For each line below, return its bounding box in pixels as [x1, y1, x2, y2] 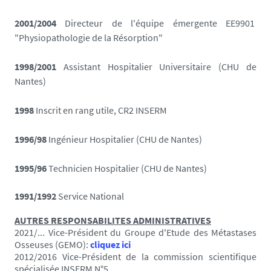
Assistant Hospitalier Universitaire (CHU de [63, 60, 257, 73]
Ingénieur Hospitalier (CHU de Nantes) [48, 132, 202, 145]
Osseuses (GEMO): [15, 238, 90, 250]
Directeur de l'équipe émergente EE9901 [65, 16, 257, 29]
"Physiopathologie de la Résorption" [15, 31, 163, 44]
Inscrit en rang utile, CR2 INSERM [36, 103, 167, 116]
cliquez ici [90, 238, 131, 250]
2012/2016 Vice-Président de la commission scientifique [15, 250, 256, 263]
